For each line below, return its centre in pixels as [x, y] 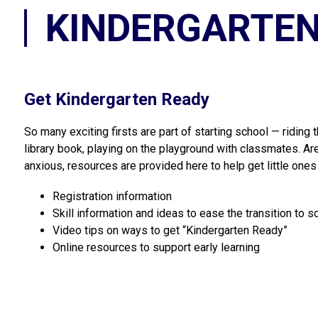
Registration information [112, 196]
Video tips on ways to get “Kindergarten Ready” [170, 230]
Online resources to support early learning [156, 247]
